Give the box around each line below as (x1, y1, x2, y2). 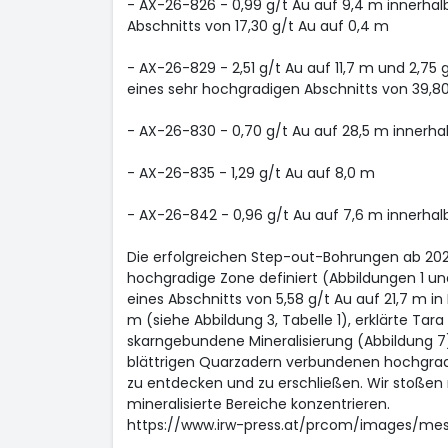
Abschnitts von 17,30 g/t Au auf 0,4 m (126, 16, 389, 36)
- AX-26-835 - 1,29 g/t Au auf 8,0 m (126, 163, 375, 183)
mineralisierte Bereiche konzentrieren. (126, 394, 390, 414)
